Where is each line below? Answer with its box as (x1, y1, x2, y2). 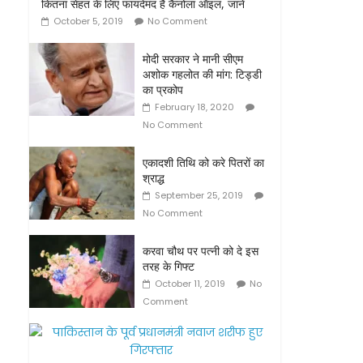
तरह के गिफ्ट (143, 258, 194, 274)
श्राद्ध (143, 170, 164, 186)
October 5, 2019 (53, 15, 123, 28)
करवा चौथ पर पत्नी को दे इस (143, 243, 258, 258)
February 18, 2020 (155, 100, 234, 113)
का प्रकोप (143, 82, 183, 97)
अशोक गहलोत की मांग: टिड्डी (143, 66, 262, 82)
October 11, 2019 (155, 277, 225, 290)
